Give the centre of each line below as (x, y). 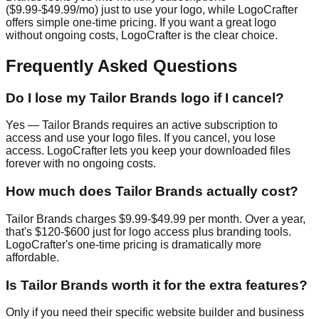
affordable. (32, 257)
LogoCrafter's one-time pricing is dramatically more (134, 244)
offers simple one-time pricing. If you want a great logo (141, 22)
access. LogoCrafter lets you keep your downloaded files (148, 151)
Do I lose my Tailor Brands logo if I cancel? (145, 98)
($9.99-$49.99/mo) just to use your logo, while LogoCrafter (152, 9)
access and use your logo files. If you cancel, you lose (141, 138)
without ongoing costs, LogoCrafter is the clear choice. (142, 35)
